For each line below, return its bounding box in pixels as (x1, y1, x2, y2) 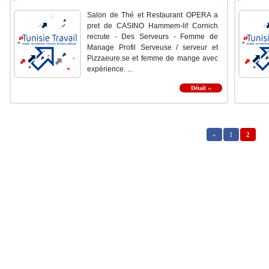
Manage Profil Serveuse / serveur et (87, 43, 218, 52)
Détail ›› (190, 85, 211, 92)
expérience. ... (87, 65, 133, 74)
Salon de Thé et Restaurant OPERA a (87, 11, 218, 20)
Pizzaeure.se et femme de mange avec (87, 54, 218, 63)
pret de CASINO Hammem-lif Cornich (87, 22, 218, 31)
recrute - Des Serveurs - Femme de (87, 32, 218, 41)
